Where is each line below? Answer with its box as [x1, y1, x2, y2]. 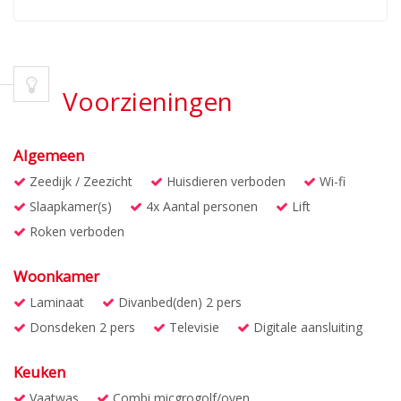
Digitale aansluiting [250, 319, 363, 336]
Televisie [166, 319, 219, 336]
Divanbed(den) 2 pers [115, 294, 242, 311]
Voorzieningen [63, 84, 233, 118]
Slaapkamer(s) [26, 198, 112, 215]
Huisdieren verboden [163, 173, 286, 190]
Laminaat [26, 294, 84, 311]
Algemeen [13, 145, 84, 166]
